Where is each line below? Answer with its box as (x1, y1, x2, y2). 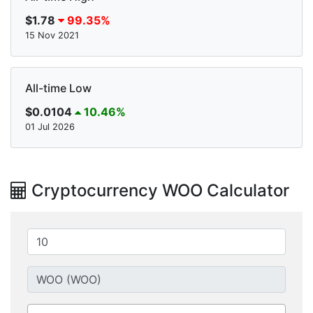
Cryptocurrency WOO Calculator (27, 180, 289, 201)
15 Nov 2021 (25, 30, 79, 41)
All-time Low (25, 81, 92, 96)
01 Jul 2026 (25, 122, 75, 133)
